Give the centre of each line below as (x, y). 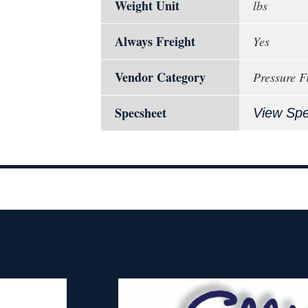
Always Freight (155, 41)
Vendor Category (160, 77)
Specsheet (141, 113)
